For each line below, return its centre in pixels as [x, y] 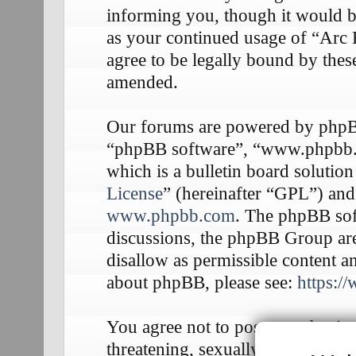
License [135, 193]
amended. [142, 82]
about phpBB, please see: [202, 282]
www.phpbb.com [171, 216]
